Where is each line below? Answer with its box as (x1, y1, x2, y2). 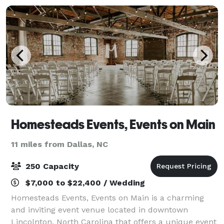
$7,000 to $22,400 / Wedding (23, 177, 145, 187)
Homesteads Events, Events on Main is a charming (11, 192, 204, 202)
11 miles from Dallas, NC (11, 139, 108, 149)
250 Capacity (23, 161, 79, 171)
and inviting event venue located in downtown (11, 204, 188, 214)
